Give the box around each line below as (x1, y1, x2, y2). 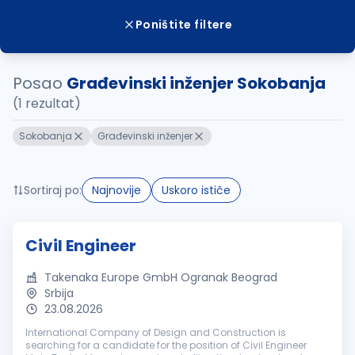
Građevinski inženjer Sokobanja (67, 72, 326, 94)
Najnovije (92, 182, 141, 198)
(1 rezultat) (13, 94, 81, 113)
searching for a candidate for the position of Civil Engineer (25, 338, 307, 352)
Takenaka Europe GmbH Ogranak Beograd (44, 269, 277, 285)
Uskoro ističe (162, 182, 231, 198)
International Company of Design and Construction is (25, 326, 286, 339)
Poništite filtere (135, 17, 233, 32)
